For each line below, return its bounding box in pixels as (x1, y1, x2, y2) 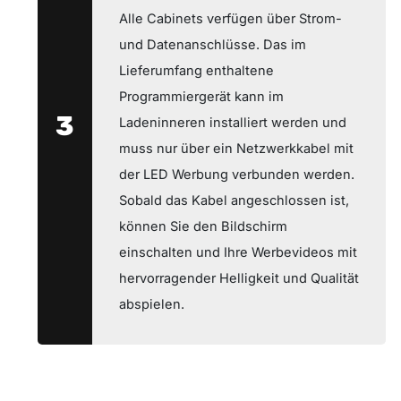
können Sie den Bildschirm (119, 218, 287, 235)
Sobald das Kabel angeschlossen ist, (119, 192, 349, 209)
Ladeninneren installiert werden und (119, 114, 346, 131)
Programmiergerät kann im (119, 88, 284, 105)
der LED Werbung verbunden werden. (119, 166, 354, 183)
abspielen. (119, 295, 184, 312)
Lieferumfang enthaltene (119, 62, 274, 79)
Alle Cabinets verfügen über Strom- (119, 10, 342, 27)
